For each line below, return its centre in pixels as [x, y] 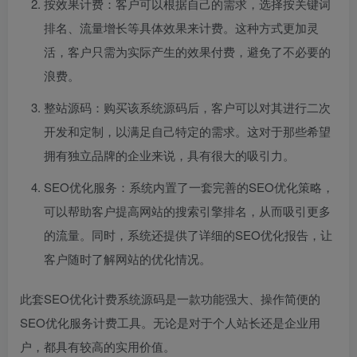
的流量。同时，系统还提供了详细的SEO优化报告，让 [188, 234]
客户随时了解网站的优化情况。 [127, 258]
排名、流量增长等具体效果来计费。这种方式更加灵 [181, 27]
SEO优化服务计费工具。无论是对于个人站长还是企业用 [170, 322]
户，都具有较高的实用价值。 [98, 346]
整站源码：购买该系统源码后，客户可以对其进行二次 [187, 107]
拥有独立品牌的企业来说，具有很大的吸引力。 [169, 155]
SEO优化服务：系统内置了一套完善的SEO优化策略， [189, 186]
